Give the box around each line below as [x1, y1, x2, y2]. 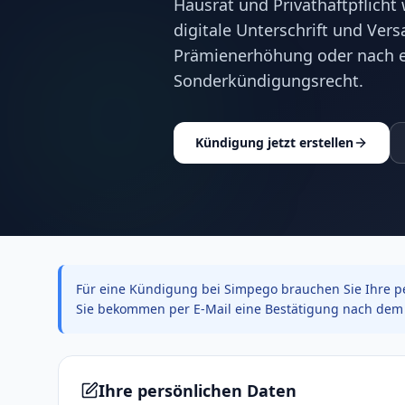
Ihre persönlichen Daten [99, 380, 297, 401]
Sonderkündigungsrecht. [174, 70, 363, 91]
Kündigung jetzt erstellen [195, 134, 353, 151]
